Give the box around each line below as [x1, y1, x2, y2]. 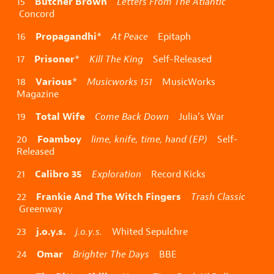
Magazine [17, 87, 59, 101]
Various [35, 75, 72, 89]
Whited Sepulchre [102, 225, 188, 239]
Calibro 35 [35, 167, 82, 181]
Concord [17, 7, 54, 21]
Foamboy [37, 132, 81, 146]
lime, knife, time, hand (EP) [91, 133, 207, 146]
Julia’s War [169, 110, 224, 124]
